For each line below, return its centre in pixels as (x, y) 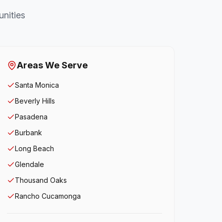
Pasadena (31, 117)
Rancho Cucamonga (48, 196)
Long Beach (35, 148)
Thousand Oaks (41, 180)
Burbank (29, 133)
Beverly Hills (35, 101)
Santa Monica (37, 85)
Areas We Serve (53, 65)
